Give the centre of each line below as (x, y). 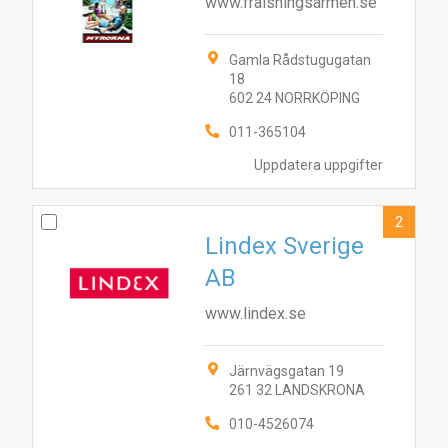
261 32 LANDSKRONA (297, 390)
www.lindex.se (255, 313)
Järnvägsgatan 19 (286, 371)
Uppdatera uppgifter (318, 164)
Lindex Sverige (284, 246)
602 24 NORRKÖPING (294, 98)
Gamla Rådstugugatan (300, 60)
